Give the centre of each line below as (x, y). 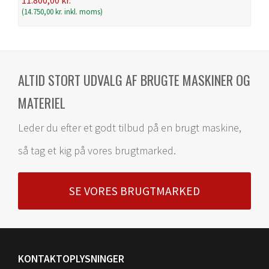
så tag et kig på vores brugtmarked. (97, 150)
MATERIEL (42, 102)
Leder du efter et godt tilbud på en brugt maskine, (130, 127)
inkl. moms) (83, 11)
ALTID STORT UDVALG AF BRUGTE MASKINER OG (134, 80)
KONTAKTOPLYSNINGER (71, 258)
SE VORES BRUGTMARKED (134, 191)
